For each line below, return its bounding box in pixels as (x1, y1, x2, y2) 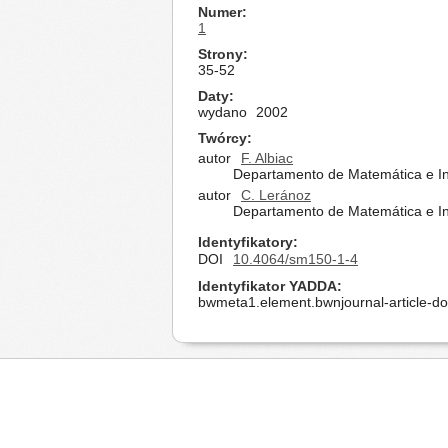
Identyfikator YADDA (198, 278, 337, 294)
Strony (198, 46, 243, 62)
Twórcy (198, 130, 247, 146)
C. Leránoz (241, 187, 311, 203)
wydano (198, 104, 247, 120)
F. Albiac (241, 150, 293, 166)
